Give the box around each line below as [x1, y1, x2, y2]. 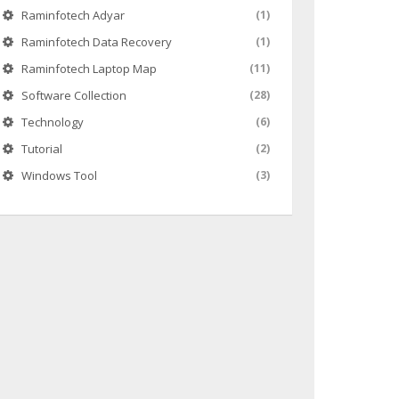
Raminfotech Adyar [20, 7, 125, 23]
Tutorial [20, 141, 62, 157]
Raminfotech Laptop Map [20, 61, 157, 77]
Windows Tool [20, 167, 97, 183]
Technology [20, 114, 84, 130]
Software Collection [20, 87, 126, 103]
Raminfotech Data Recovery [20, 34, 172, 50]
